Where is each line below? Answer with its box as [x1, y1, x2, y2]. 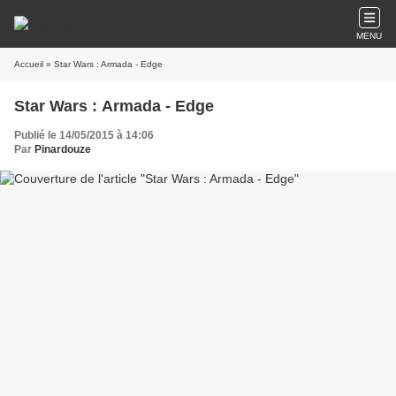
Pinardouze [34, 143, 91, 156]
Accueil [14, 59, 43, 69]
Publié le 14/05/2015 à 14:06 [14, 129, 154, 141]
